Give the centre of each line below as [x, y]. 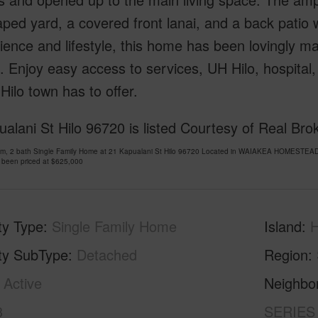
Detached [106, 254]
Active [22, 283]
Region [286, 254]
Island [283, 226]
